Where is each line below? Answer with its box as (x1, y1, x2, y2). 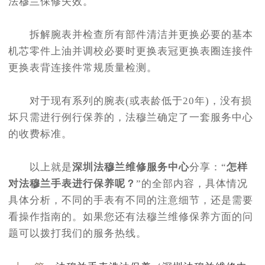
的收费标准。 (8, 128, 72, 140)
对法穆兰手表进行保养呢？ (8, 177, 136, 189)
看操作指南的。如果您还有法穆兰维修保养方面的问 (8, 211, 253, 222)
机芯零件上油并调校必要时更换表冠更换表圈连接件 (8, 45, 253, 57)
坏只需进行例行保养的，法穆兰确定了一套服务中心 (8, 111, 253, 123)
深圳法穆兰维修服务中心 (72, 161, 189, 173)
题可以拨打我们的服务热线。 (8, 227, 147, 239)
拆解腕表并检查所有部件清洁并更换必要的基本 (8, 28, 253, 40)
